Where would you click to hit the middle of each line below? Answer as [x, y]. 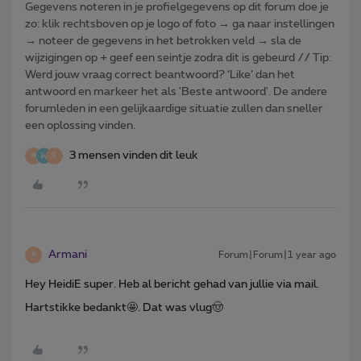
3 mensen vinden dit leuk [134, 155]
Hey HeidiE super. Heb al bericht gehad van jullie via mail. [172, 284]
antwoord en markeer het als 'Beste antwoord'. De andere [176, 91]
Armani [68, 254]
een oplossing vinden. [80, 125]
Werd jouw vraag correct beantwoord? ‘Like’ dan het [160, 75]
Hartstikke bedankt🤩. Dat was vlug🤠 [124, 307]
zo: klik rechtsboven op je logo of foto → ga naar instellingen [180, 24]
